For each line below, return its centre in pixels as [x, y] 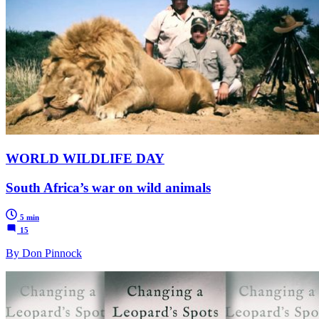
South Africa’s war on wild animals [108, 187]
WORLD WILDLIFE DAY [85, 158]
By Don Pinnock [44, 253]
